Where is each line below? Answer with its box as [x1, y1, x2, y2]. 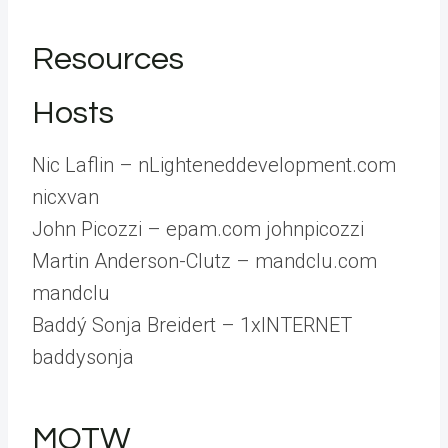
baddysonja [32, 345, 134, 369]
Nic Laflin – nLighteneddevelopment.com [32, 153, 396, 177]
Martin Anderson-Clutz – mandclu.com [32, 249, 377, 273]
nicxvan [32, 185, 99, 209]
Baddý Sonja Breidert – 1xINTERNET [32, 313, 352, 337]
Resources [32, 43, 184, 76]
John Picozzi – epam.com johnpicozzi [32, 217, 364, 241]
